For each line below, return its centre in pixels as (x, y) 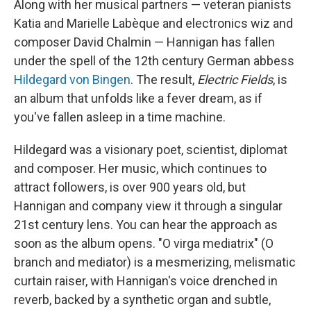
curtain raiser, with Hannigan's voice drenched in (146, 280)
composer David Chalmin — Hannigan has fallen (144, 42)
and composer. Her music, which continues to (140, 168)
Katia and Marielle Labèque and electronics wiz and (153, 23)
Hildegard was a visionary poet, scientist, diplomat (151, 149)
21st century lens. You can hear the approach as (146, 224)
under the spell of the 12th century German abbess (154, 60)
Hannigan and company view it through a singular (148, 205)
